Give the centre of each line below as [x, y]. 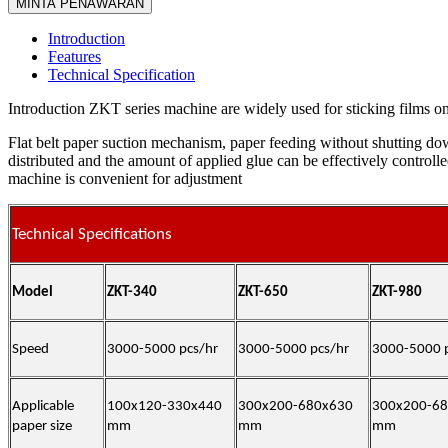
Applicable [43, 407]
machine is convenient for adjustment [129, 179]
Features [74, 57]
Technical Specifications [92, 235]
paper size [42, 427]
